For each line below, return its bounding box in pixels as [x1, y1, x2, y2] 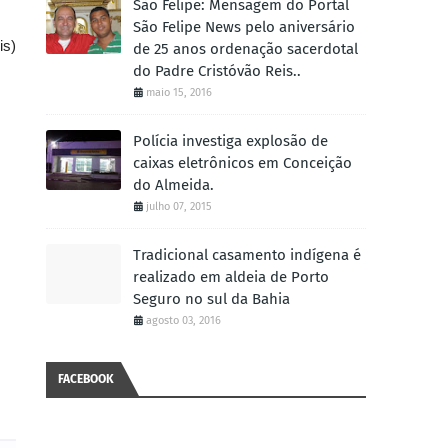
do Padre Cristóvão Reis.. [133, 62, 301, 80]
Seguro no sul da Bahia [133, 290, 290, 308]
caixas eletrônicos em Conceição [133, 154, 352, 172]
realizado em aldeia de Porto [133, 268, 329, 286]
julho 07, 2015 [146, 200, 212, 213]
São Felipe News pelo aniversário [133, 18, 355, 36]
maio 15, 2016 [146, 86, 212, 99]
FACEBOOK [58, 372, 114, 386]
